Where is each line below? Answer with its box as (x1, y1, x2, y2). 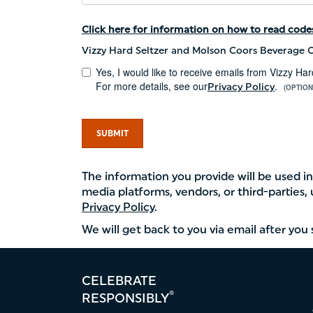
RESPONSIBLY (82, 291, 169, 306)
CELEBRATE (82, 273, 156, 289)
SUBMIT (96, 129, 129, 138)
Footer (281, 272, 310, 286)
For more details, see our (96, 79, 208, 93)
